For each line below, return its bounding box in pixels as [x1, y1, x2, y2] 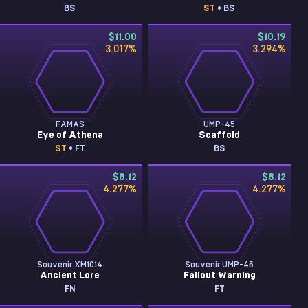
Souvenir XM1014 [37, 261, 103, 269]
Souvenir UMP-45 [185, 261, 254, 269]
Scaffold [199, 131, 241, 140]
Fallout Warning [183, 271, 256, 280]
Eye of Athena [36, 131, 103, 140]
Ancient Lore [40, 271, 100, 280]
